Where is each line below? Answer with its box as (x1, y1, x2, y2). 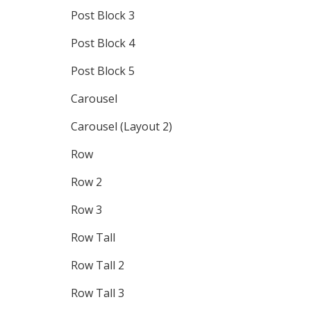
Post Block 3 (71, 8, 135, 23)
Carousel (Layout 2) (71, 119, 172, 134)
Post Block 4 (71, 35, 135, 51)
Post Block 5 (71, 63, 135, 78)
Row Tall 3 (71, 285, 124, 301)
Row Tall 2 (71, 258, 124, 273)
